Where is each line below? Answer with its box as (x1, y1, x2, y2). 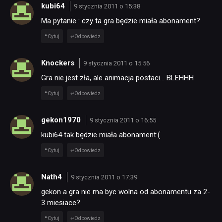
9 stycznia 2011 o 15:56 (83, 59, 150, 67)
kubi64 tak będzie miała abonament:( (41, 130, 160, 139)
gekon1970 (41, 115, 83, 125)
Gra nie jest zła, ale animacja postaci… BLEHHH (41, 73, 194, 82)
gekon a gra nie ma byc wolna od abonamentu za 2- (41, 187, 210, 196)
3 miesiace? (41, 198, 80, 207)
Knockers (41, 58, 76, 68)
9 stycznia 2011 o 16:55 (89, 116, 156, 124)
